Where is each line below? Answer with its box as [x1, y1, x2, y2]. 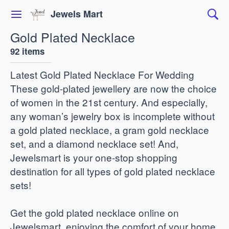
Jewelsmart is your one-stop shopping [10, 150, 177, 164]
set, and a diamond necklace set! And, [10, 136, 178, 150]
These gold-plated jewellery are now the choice [10, 81, 217, 95]
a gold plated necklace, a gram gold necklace [10, 123, 209, 136]
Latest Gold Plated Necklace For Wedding [10, 67, 194, 81]
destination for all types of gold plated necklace [10, 164, 215, 178]
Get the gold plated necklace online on [10, 205, 179, 219]
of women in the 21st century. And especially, [10, 95, 208, 109]
